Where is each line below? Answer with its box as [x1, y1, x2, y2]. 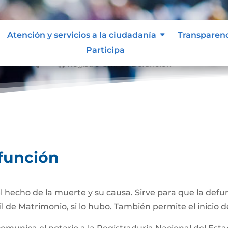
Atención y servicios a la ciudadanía [7, 30, 156, 40]
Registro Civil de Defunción [67, 58, 172, 68]
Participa [85, 45, 125, 55]
